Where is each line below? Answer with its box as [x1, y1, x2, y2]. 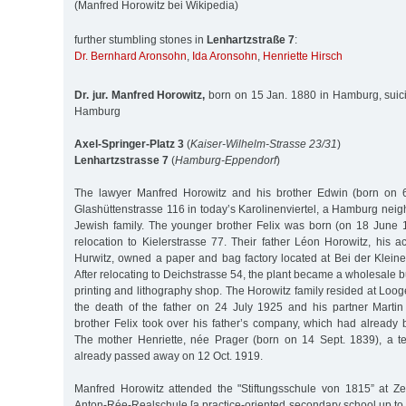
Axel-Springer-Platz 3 [74, 137, 184, 150]
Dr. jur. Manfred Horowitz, [74, 88, 206, 101]
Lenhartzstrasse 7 [74, 153, 169, 167]
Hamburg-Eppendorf [175, 153, 276, 167]
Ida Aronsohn [192, 50, 257, 63]
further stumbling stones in [74, 34, 207, 47]
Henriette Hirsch [263, 50, 343, 63]
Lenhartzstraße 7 [207, 34, 295, 47]
